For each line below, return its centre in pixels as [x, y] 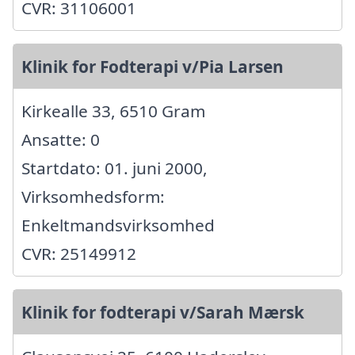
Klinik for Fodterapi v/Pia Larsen [153, 67]
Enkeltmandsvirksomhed [118, 225]
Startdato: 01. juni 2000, [115, 168]
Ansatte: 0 [61, 140]
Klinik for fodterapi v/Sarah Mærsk [163, 313]
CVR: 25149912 [79, 254]
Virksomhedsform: [93, 197]
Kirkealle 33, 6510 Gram [113, 111]
